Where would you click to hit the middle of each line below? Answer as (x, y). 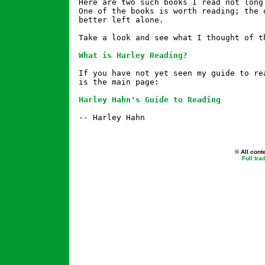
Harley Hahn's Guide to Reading (150, 100)
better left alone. (121, 20)
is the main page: (119, 82)
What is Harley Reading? (133, 55)
